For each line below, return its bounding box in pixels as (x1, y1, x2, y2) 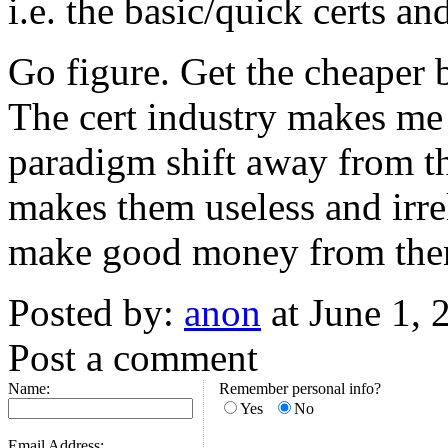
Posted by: (8, 291, 184, 335)
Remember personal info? (219, 380, 381, 398)
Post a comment (8, 336, 258, 380)
